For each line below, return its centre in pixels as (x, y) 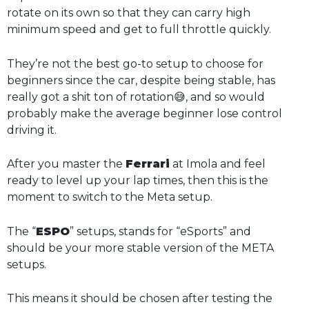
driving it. (32, 130)
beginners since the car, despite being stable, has (141, 80)
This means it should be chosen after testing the (140, 299)
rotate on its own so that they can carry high (129, 13)
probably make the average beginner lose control (144, 113)
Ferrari (148, 164)
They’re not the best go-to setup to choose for (135, 63)
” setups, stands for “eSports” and (160, 231)
